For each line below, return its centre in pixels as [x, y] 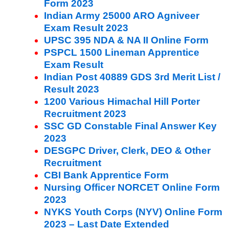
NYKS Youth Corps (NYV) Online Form [133, 212]
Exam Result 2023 [86, 28]
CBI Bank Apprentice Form [106, 175]
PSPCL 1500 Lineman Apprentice [122, 52]
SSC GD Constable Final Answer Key [130, 126]
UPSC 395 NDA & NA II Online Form [126, 40]
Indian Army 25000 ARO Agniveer [122, 15]
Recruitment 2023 [85, 113]
